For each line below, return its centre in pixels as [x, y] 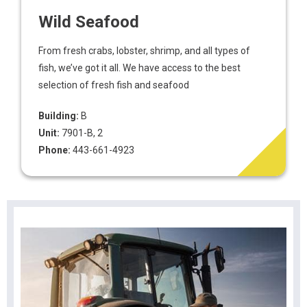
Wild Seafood [89, 22]
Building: [59, 116]
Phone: [55, 150]
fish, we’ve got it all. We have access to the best [140, 68]
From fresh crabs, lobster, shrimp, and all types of [145, 51]
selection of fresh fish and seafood [114, 85]
